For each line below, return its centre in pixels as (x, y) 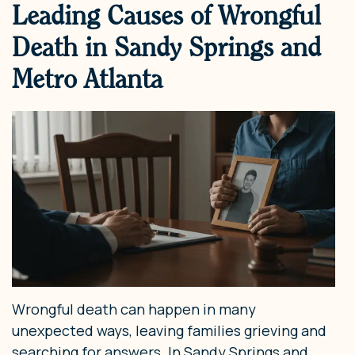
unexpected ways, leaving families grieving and (169, 331)
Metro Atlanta (87, 78)
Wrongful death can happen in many (134, 309)
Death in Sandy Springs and (166, 47)
